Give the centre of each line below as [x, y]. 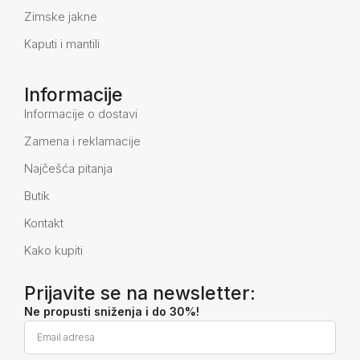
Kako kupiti [53, 250]
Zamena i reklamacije [82, 141]
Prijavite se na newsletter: [140, 293]
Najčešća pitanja [68, 168]
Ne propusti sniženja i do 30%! [112, 311]
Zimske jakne [61, 16]
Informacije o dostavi [81, 113]
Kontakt [44, 223]
